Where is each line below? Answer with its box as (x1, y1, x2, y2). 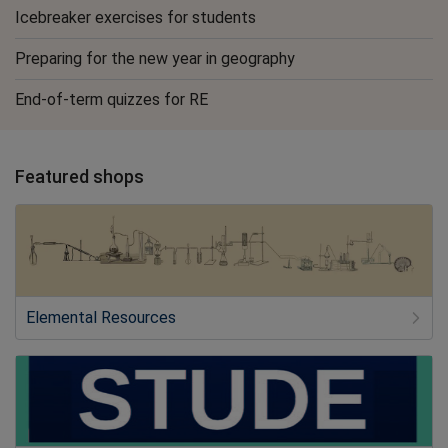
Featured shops (15, 166, 144, 187)
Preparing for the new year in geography (15, 49, 295, 68)
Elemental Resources (26, 307, 176, 327)
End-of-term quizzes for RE (15, 90, 208, 109)
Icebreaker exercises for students (15, 8, 256, 27)
